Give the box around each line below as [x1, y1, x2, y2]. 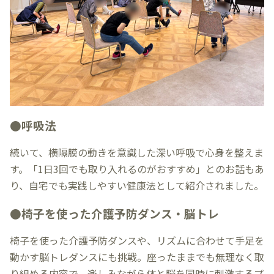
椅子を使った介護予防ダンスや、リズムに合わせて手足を [10, 232, 264, 248]
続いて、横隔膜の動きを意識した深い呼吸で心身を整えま [10, 144, 264, 160]
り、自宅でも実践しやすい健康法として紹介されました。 [10, 177, 264, 193]
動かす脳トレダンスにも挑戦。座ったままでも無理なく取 [10, 249, 264, 264]
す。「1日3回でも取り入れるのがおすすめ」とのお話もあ [10, 161, 264, 176]
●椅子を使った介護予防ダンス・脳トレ [10, 204, 219, 221]
